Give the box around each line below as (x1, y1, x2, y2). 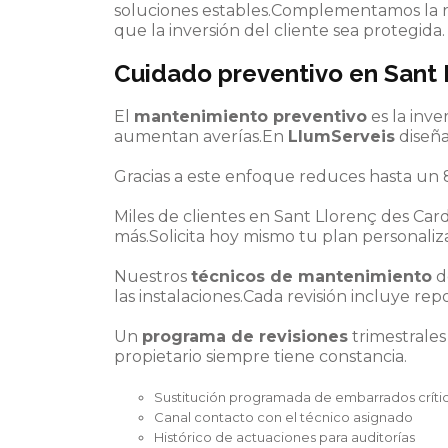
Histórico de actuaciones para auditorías (154, 429, 415, 445)
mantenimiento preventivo (134, 107, 367, 126)
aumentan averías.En (114, 127, 288, 146)
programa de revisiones (142, 327, 348, 346)
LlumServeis (288, 127, 395, 146)
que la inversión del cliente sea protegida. (114, 21, 445, 40)
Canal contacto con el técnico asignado (154, 409, 413, 425)
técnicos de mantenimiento (191, 267, 432, 286)
